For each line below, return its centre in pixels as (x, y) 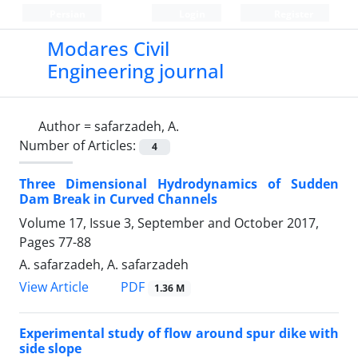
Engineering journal (135, 71)
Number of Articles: (79, 145)
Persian (66, 14)
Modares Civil (108, 48)
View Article (54, 287)
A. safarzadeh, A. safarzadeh (104, 265)
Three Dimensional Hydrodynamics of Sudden (179, 184)
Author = (66, 126)
